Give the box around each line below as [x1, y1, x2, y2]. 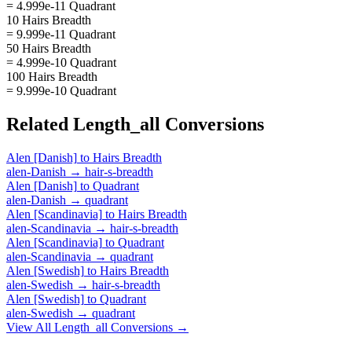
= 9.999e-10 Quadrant [6, 83, 116, 97]
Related [6, 113, 73, 134]
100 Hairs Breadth [6, 69, 97, 83]
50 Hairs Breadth [6, 41, 91, 55]
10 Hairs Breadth [6, 13, 91, 27]
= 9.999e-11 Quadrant [6, 27, 115, 41]
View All [6, 320, 54, 334]
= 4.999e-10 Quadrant [6, 55, 116, 69]
